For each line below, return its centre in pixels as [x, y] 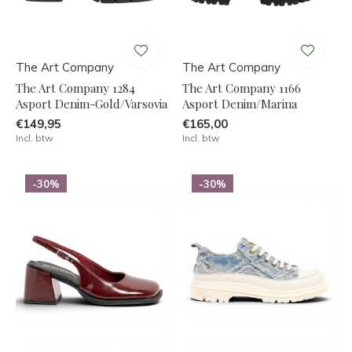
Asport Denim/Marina [239, 103]
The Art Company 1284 [75, 88]
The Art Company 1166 [241, 88]
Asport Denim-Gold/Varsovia [92, 103]
